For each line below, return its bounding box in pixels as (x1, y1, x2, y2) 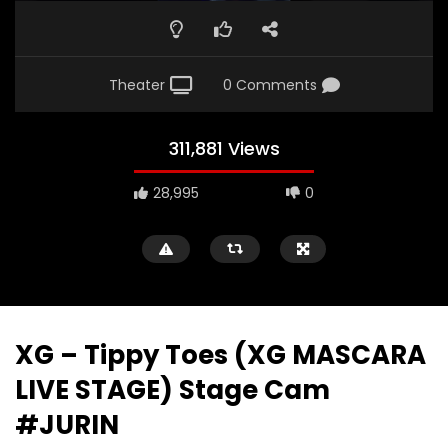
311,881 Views (168, 136, 280, 162)
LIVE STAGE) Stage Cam (15, 372, 330, 409)
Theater (108, 75, 165, 96)
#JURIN (15, 407, 119, 444)
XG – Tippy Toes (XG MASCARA (15, 337, 426, 374)
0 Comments (222, 75, 317, 96)
